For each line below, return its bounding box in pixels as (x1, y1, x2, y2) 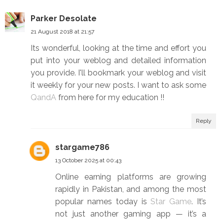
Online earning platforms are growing (55, 172, 206, 182)
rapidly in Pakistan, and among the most (55, 184, 206, 194)
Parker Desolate (31, 14, 97, 24)
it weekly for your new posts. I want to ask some (31, 80, 206, 90)
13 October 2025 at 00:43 (55, 157, 121, 164)
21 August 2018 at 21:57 (31, 28, 94, 36)
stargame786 (55, 143, 110, 152)
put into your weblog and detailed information (31, 56, 206, 66)
